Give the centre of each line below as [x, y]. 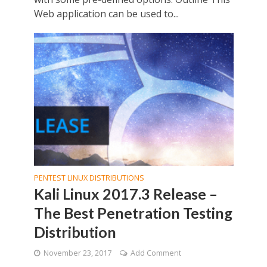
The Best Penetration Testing [133, 213]
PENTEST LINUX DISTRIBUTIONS [89, 178]
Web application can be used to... [106, 13]
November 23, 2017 [77, 253]
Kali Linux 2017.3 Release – [125, 194]
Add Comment [156, 253]
